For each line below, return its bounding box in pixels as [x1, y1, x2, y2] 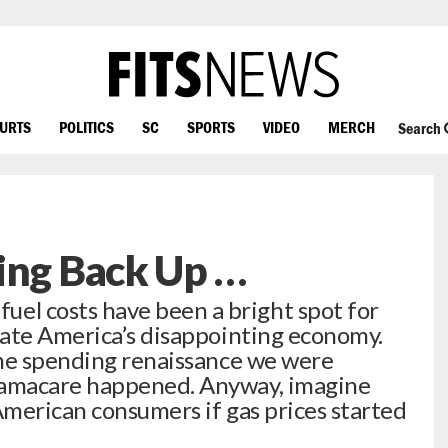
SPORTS [187, 117, 235, 136]
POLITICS [59, 117, 114, 136]
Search [397, 119, 444, 138]
